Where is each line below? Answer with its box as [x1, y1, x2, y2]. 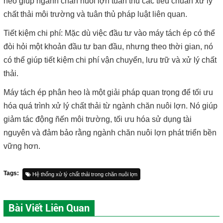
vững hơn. [3, 142, 40, 151]
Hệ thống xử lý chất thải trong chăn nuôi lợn [31, 171, 137, 178]
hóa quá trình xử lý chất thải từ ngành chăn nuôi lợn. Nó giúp [3, 102, 218, 111]
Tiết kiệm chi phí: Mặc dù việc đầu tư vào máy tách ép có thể [3, 29, 215, 38]
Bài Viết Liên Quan [8, 202, 90, 215]
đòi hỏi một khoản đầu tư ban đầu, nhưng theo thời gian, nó [3, 42, 213, 51]
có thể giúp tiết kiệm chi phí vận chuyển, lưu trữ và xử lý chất [3, 56, 217, 65]
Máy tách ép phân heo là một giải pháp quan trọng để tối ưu [3, 88, 213, 97]
